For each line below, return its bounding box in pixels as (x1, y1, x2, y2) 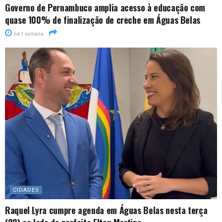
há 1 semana (13, 31, 44, 37)
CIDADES (13, 186, 39, 193)
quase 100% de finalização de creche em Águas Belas (5, 13, 201, 26)
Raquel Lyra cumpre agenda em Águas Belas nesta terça (5, 203, 208, 217)
